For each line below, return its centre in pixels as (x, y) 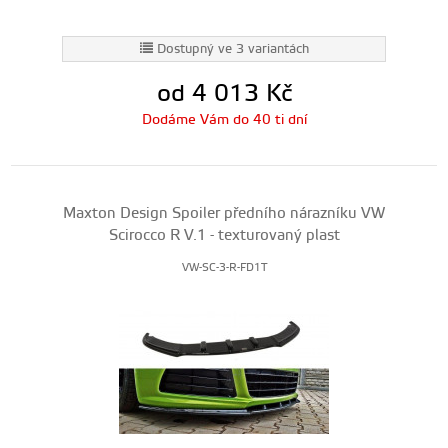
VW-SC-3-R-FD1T (224, 268)
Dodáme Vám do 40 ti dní (224, 120)
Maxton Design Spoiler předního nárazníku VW (224, 213)
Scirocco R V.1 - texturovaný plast (224, 235)
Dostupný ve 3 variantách (232, 49)
